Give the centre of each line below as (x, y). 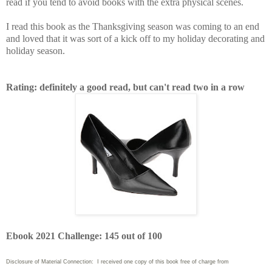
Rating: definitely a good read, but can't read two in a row (125, 87)
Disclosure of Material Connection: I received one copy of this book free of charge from (117, 262)
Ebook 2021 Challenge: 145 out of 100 (84, 236)
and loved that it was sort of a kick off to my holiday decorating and (135, 39)
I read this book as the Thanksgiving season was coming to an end (133, 27)
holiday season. (38, 51)
